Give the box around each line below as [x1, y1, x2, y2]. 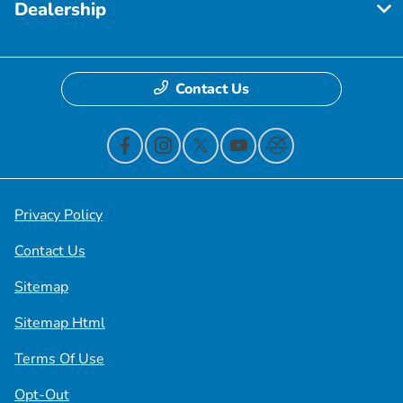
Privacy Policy [14, 204, 103, 225]
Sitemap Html [14, 312, 105, 333]
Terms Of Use [14, 348, 104, 369]
